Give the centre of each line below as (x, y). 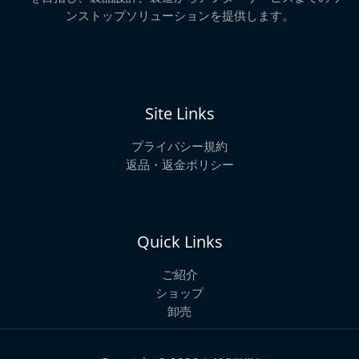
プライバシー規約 (179, 145)
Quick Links (179, 241)
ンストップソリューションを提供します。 (179, 15)
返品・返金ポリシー (179, 164)
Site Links (179, 113)
